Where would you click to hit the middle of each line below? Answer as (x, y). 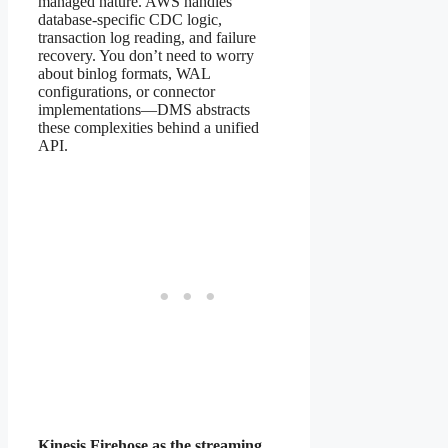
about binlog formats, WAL (124, 73)
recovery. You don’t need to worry (146, 55)
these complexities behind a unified (148, 127)
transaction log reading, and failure (147, 37)
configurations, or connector (126, 91)
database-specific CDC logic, (130, 19)
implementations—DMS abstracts (144, 109)
